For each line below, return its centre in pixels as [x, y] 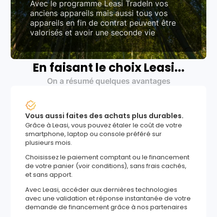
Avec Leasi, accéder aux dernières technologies [101, 190]
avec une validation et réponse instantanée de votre [108, 199]
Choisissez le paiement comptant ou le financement [108, 157]
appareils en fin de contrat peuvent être [103, 23]
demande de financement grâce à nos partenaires [107, 207]
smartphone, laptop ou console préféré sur [94, 134]
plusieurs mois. [49, 142]
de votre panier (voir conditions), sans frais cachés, [106, 166]
